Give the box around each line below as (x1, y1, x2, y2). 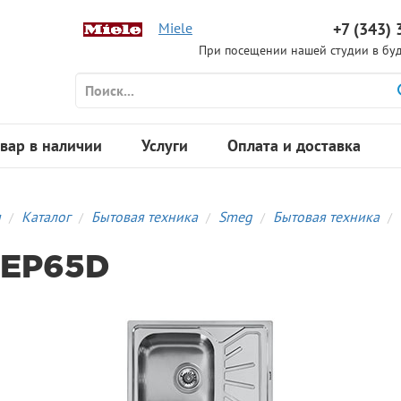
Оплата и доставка (227, 135, 361, 157)
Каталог (21, 208, 71, 226)
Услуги (141, 135, 188, 157)
